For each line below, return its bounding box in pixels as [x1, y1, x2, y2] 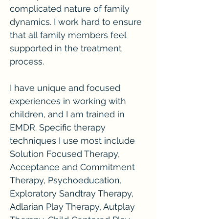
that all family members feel [10, 30, 126, 40]
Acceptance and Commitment [10, 162, 135, 172]
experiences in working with [10, 96, 126, 106]
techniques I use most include [10, 135, 135, 146]
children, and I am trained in [10, 109, 125, 119]
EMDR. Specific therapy [10, 122, 106, 132]
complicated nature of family [10, 3, 130, 14]
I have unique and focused [10, 83, 120, 93]
